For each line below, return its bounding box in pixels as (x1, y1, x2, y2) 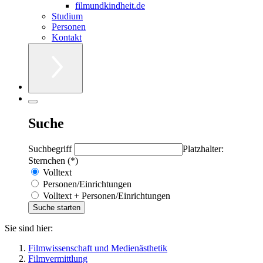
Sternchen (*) (28, 155, 78, 166)
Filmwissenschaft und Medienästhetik (28, 242, 167, 253)
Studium (52, 11, 83, 21)
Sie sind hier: (5, 222, 53, 233)
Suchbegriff (28, 143, 74, 154)
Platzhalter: (183, 143, 224, 154)
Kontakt (52, 32, 82, 42)
